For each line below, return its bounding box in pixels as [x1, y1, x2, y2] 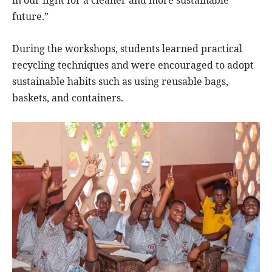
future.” [12, 9, 49, 23]
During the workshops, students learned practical [12, 41, 242, 55]
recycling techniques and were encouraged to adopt [12, 58, 254, 72]
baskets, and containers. [12, 90, 123, 104]
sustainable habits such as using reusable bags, [12, 74, 228, 88]
